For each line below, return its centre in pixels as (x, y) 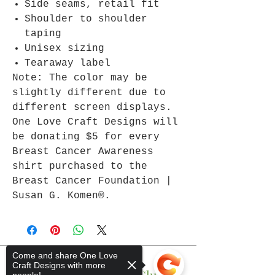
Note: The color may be (80, 78)
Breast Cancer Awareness (83, 152)
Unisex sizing (64, 49)
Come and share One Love (65, 255)
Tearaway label (68, 64)
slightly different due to (89, 93)
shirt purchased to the (80, 167)
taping (43, 34)
